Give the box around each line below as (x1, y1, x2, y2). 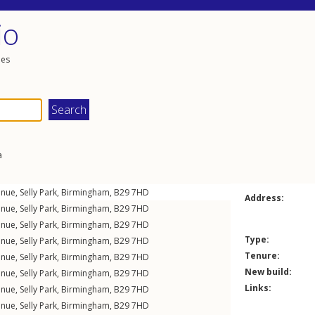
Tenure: (245, 250, 280, 262)
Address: (245, 192, 284, 204)
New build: (245, 266, 292, 278)
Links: (245, 282, 271, 294)
